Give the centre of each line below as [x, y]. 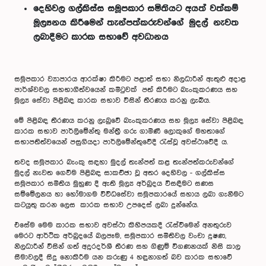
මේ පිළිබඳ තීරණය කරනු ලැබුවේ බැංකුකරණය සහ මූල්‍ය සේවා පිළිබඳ [129, 121]
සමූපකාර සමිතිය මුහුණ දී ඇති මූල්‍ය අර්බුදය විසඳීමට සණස [114, 184]
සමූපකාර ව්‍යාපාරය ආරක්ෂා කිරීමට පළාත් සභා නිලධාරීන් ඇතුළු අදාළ [130, 79]
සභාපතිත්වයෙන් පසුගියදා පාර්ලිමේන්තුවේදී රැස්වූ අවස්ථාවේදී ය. [121, 142]
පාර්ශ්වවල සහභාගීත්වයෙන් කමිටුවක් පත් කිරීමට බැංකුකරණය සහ [126, 90]
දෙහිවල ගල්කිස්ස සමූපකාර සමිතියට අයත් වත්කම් [136, 9]
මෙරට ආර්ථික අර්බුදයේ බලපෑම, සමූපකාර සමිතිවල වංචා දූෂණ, [120, 236]
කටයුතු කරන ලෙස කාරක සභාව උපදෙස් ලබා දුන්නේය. [106, 205]
